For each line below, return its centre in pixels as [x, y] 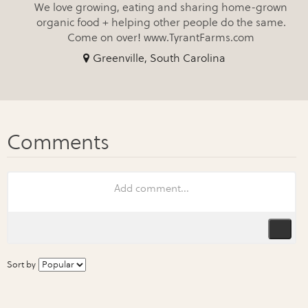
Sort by [21, 264]
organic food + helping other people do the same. [161, 22]
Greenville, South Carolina [159, 58]
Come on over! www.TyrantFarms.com [161, 37]
